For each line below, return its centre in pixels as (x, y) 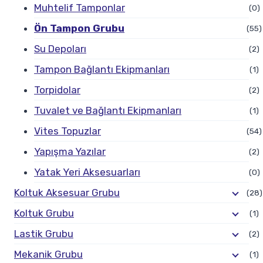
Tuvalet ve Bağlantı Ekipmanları (108, 110)
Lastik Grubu (44, 233)
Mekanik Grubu (48, 254)
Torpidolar (57, 90)
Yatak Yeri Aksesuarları (87, 172)
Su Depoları (60, 48)
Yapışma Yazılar (70, 151)
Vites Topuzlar (68, 131)
